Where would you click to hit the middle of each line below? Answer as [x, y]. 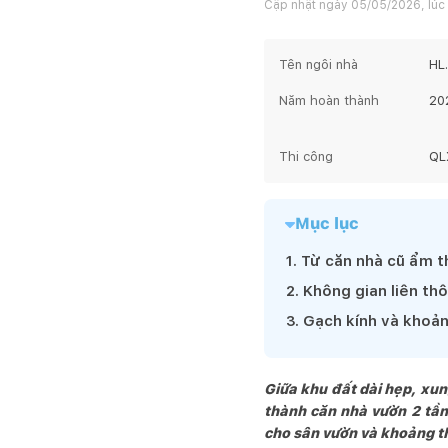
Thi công [306, 156]
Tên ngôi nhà [318, 64]
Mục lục [327, 223]
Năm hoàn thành [329, 100]
